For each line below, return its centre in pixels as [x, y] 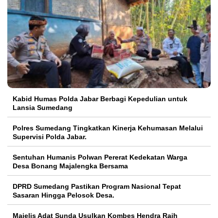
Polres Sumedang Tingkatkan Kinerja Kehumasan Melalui [108, 128]
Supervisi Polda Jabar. [50, 136]
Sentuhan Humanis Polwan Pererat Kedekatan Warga [100, 157]
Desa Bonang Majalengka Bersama [70, 166]
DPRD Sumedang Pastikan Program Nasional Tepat [97, 186]
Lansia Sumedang [43, 107]
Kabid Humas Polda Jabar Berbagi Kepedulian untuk [100, 99]
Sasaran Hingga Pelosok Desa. [64, 195]
